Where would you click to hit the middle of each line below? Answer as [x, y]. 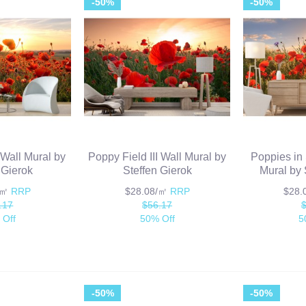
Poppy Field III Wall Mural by [157, 157]
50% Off [157, 219]
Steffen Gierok [157, 170]
